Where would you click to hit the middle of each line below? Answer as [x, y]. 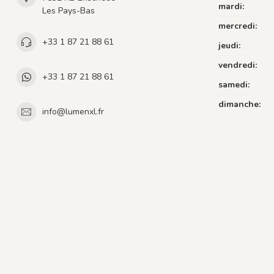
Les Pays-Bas [68, 10]
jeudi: [229, 45]
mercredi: [238, 26]
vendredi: [238, 65]
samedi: [234, 84]
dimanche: [239, 104]
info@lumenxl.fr [73, 112]
